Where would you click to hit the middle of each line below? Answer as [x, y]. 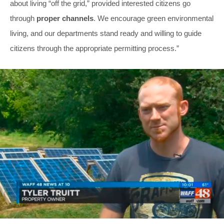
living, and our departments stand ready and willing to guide [106, 33]
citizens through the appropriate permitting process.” [94, 48]
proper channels [65, 18]
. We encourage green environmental [153, 18]
